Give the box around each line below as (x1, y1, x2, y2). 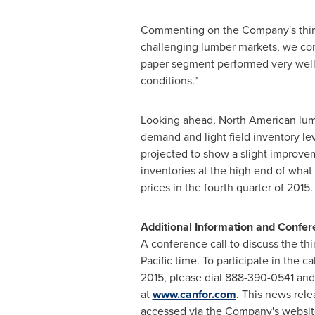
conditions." (140, 72, 198, 89)
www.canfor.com (152, 286, 236, 302)
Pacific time (140, 252, 197, 269)
